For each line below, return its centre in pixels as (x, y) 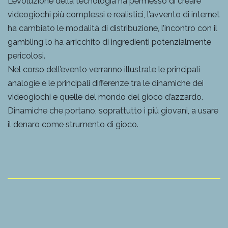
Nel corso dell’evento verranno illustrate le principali (104, 69)
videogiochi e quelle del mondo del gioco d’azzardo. (105, 97)
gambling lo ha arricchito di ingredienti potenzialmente (109, 42)
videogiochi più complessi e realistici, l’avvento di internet (114, 14)
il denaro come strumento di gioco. (73, 124)
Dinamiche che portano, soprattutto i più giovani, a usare (113, 110)
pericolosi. (26, 55)
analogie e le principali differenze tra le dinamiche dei (106, 83)
